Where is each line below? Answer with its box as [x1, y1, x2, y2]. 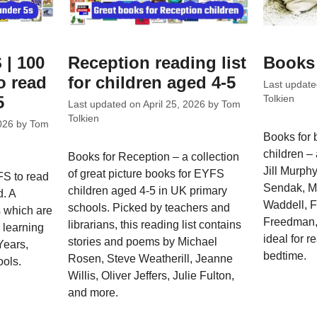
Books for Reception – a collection [68, 150, 240, 163]
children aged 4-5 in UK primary [68, 184, 228, 197]
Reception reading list [68, 53, 247, 73]
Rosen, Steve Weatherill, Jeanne [68, 252, 234, 265]
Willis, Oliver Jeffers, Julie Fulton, [68, 269, 235, 282]
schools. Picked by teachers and [68, 201, 231, 214]
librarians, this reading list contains [68, 218, 242, 231]
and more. [68, 286, 119, 299]
